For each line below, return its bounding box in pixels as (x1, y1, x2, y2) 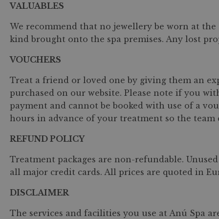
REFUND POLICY (10, 134, 85, 144)
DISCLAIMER (10, 188, 69, 197)
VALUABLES (10, 1, 64, 11)
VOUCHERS (10, 55, 61, 65)
